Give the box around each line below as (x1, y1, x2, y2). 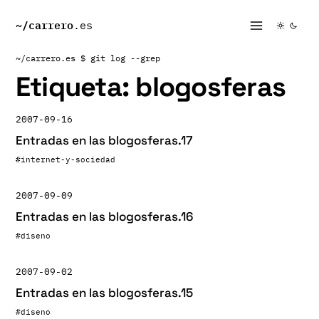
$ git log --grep (80, 53, 160, 63)
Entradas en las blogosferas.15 (16, 285, 193, 300)
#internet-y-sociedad (16, 155, 115, 164)
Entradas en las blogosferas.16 (16, 209, 193, 224)
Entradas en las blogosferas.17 (16, 132, 193, 148)
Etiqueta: (16, 70, 136, 104)
